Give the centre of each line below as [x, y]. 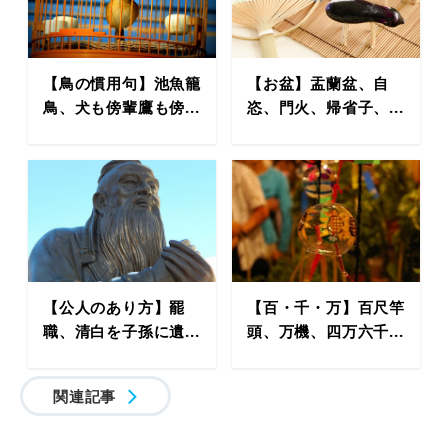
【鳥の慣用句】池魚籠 [122, 82]
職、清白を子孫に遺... [121, 331]
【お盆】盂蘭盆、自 [318, 82]
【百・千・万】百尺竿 [326, 307]
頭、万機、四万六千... [325, 331]
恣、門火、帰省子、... [325, 106]
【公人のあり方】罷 [114, 307]
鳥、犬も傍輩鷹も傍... [121, 106]
